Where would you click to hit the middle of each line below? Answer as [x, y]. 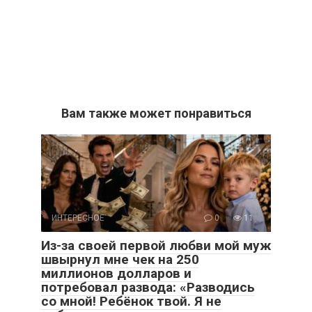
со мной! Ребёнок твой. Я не [131, 301]
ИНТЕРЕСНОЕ [78, 218]
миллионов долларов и [116, 273]
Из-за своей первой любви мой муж [156, 245]
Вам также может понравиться [156, 113]
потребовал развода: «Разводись [148, 287]
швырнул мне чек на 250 [120, 259]
